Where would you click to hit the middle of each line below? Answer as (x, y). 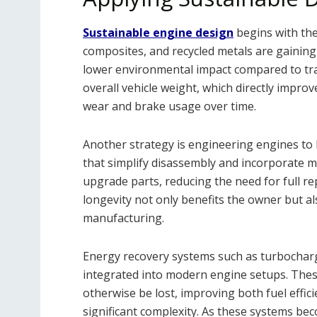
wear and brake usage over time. (169, 106)
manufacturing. (123, 218)
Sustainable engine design (158, 33)
